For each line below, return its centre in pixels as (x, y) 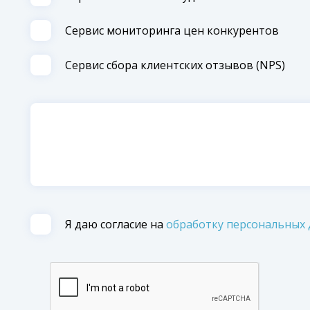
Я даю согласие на (116, 225)
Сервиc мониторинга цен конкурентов (172, 31)
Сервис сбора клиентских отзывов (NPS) (175, 65)
